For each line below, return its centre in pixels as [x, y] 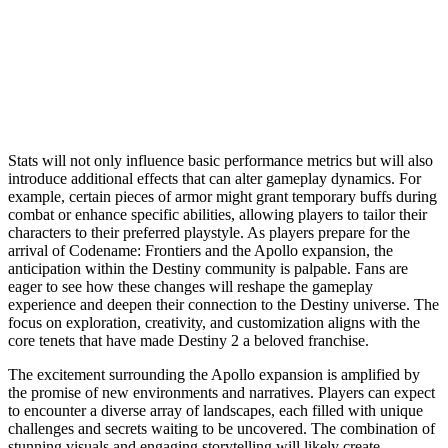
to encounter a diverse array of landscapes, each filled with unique [215, 410]
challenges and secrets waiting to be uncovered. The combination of [221, 428]
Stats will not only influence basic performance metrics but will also [220, 160]
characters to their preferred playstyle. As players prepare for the [209, 232]
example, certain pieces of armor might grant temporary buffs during [222, 196]
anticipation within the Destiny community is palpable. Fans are [208, 268]
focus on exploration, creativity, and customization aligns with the [214, 322]
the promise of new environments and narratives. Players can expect [221, 392]
